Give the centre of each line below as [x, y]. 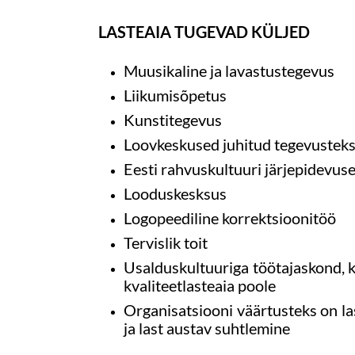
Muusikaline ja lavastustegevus [229, 70]
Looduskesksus [175, 193]
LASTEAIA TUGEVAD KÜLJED [204, 31]
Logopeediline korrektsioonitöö [229, 218]
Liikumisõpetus [175, 95]
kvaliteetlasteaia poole [199, 285]
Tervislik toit [165, 242]
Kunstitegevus [172, 119]
